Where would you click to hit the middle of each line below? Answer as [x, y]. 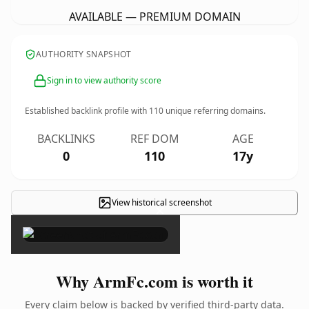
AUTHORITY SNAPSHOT [84, 54]
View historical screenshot [161, 202]
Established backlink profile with [87, 111]
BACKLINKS [66, 139]
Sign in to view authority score [104, 80]
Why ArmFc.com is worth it [154, 281]
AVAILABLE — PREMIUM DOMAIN [154, 17]
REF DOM [154, 139]
